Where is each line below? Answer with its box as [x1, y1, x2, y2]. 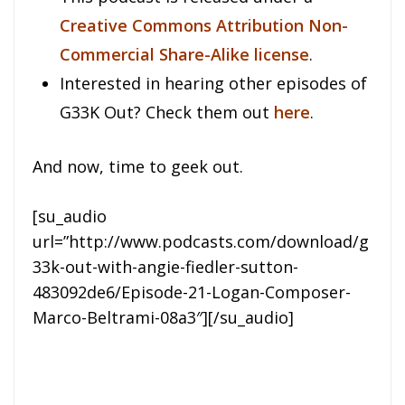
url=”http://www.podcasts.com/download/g [33, 231, 369, 253]
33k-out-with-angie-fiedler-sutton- [33, 256, 298, 278]
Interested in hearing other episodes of [60, 72, 367, 95]
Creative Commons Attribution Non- [60, 14, 348, 37]
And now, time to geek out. [33, 155, 243, 178]
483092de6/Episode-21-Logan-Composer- [33, 281, 351, 304]
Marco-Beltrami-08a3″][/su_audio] [33, 306, 294, 329]
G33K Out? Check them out [60, 101, 274, 124]
